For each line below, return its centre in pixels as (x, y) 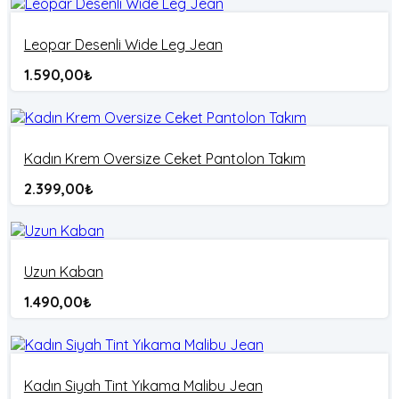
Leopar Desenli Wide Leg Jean (123, 45)
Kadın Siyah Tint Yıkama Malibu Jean (143, 385)
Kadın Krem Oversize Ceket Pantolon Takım (164, 158)
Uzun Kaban (63, 272)
